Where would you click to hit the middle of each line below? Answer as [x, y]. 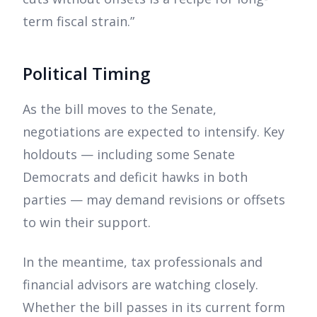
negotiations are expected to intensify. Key [154, 132]
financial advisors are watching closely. [140, 285]
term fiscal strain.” [79, 22]
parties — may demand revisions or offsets [154, 200]
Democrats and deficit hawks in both [135, 177]
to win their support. [87, 223]
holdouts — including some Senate [129, 155]
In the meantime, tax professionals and [143, 262]
